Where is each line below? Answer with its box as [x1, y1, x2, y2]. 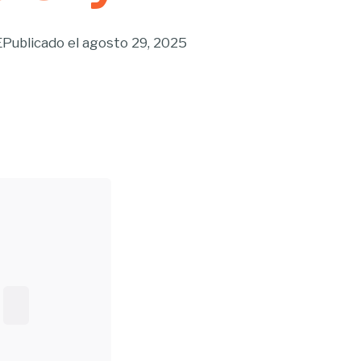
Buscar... [2, 286, 47, 301]
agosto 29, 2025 [82, 34, 188, 51]
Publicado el [2, 34, 80, 51]
